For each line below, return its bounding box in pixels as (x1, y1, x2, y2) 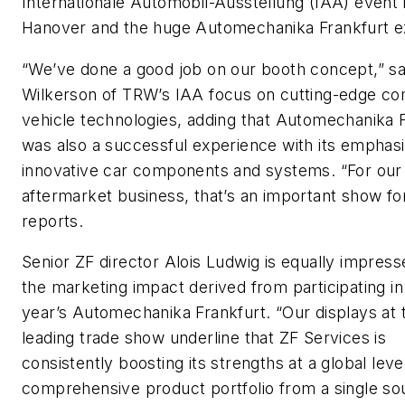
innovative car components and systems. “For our (22, 160, 402, 180)
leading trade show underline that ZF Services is (22, 328, 387, 348)
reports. (22, 211, 84, 231)
